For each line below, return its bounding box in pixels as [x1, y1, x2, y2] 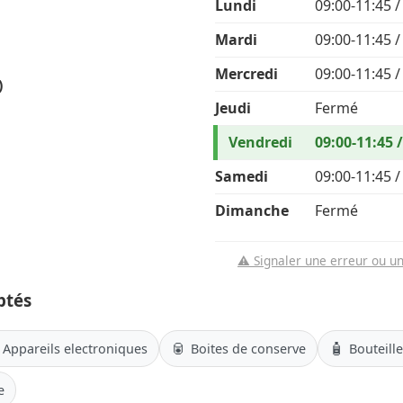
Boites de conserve [191, 339, 306, 357]
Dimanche [215, 201, 289, 221]
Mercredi [215, 64, 278, 85]
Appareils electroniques [3, 339, 148, 357]
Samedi [215, 166, 268, 187]
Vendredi [228, 132, 292, 153]
